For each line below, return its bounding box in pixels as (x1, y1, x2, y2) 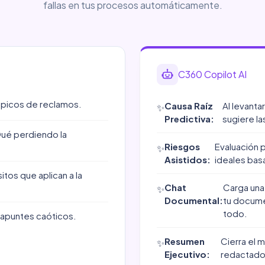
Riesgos (164, 141, 200, 152)
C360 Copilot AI (178, 68, 247, 80)
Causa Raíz (164, 100, 213, 111)
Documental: (164, 195, 223, 206)
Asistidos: (164, 154, 211, 165)
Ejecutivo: (164, 248, 210, 260)
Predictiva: (164, 113, 214, 124)
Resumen (164, 235, 205, 247)
